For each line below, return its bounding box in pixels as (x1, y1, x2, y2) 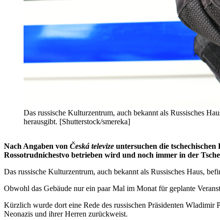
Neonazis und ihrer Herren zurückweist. (4, 210, 128, 219)
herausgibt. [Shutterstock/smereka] (24, 117, 130, 126)
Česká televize (70, 142, 114, 151)
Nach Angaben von (4, 142, 70, 151)
